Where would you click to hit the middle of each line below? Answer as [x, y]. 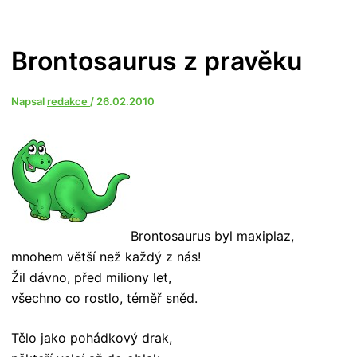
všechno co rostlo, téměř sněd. [104, 298]
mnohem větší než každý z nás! [106, 257]
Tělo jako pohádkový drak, [92, 338]
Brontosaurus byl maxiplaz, [212, 236]
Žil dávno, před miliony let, [91, 278]
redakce [69, 102]
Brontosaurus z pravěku [157, 61]
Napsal [29, 102]
